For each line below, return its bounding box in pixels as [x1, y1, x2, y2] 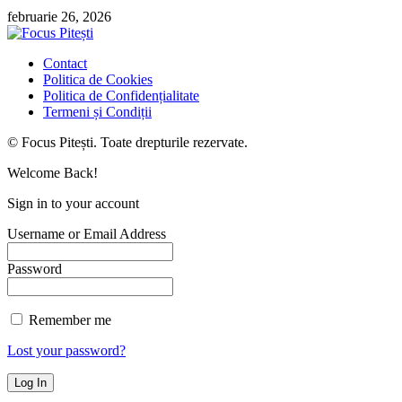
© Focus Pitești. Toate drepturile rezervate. [7, 134, 248, 150]
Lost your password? [7, 342, 126, 358]
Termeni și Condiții [43, 103, 152, 119]
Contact [43, 55, 87, 71]
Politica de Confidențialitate [43, 87, 199, 103]
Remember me [25, 311, 111, 328]
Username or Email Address [7, 225, 166, 241]
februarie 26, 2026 [7, 8, 111, 24]
